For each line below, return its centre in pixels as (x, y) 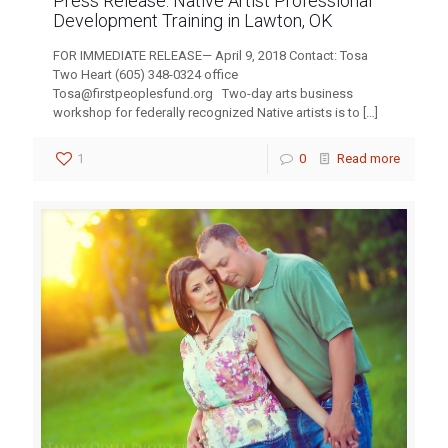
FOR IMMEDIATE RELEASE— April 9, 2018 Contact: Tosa (210, 55)
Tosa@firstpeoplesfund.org (133, 93)
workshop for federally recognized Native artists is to (206, 112)
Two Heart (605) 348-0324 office (145, 74)
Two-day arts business (283, 93)
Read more (368, 158)
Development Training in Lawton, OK (193, 20)
